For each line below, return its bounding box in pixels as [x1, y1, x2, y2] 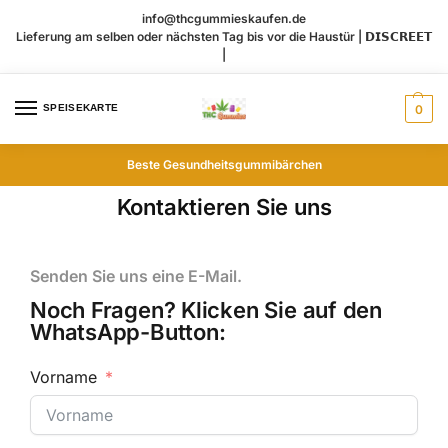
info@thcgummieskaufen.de [142, 10, 306, 26]
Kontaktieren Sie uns [116, 194, 332, 221]
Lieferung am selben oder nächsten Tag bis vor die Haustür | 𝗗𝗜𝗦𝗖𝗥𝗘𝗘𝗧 [16, 28, 432, 44]
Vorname [30, 367, 97, 388]
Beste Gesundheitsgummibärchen [126, 157, 322, 173]
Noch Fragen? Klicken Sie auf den [30, 297, 382, 324]
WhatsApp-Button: [30, 319, 226, 346]
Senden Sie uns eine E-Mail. [30, 266, 242, 287]
